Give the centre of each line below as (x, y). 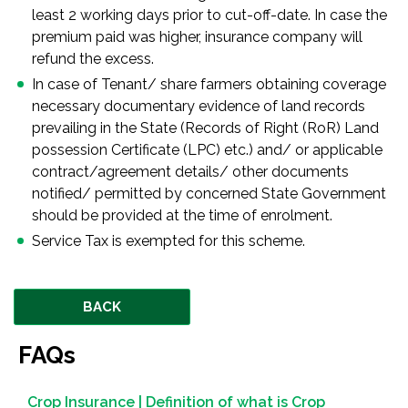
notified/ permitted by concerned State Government (209, 194)
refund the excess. (93, 59)
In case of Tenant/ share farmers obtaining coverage (209, 84)
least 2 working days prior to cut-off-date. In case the (209, 15)
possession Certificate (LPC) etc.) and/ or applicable (207, 150)
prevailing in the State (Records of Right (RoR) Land (205, 128)
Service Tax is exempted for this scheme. (168, 241)
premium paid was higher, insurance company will (197, 37)
